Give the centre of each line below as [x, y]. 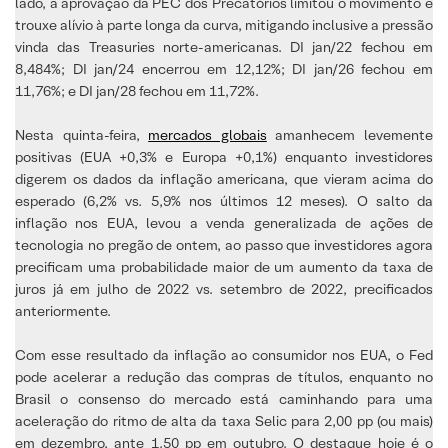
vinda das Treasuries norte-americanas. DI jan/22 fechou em [224, 46]
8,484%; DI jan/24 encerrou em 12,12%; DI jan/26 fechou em [224, 68]
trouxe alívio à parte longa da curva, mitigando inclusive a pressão [224, 24]
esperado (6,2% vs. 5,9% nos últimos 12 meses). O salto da [224, 200]
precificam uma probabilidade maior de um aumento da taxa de [224, 266]
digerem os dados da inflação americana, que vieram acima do [224, 178]
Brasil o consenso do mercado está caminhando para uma [224, 398]
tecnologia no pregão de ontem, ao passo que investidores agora [224, 244]
